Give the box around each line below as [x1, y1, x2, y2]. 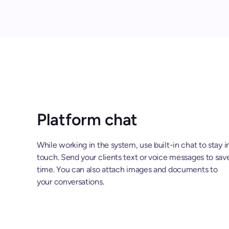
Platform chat [37, 109, 138, 129]
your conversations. [37, 176, 104, 187]
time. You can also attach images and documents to [37, 164, 218, 174]
